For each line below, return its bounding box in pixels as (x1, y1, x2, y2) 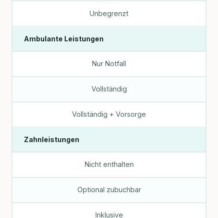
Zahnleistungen (24, 135, 79, 144)
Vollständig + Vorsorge (72, 109, 146, 118)
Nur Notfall (92, 59, 126, 68)
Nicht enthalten (84, 160, 134, 169)
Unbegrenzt (90, 9, 128, 18)
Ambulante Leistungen (24, 34, 104, 43)
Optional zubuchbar (77, 185, 141, 194)
